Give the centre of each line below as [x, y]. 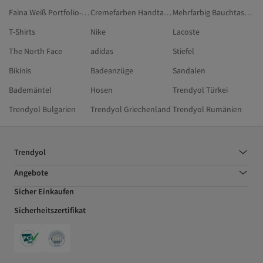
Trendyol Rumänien [207, 109]
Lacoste [186, 32]
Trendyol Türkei [200, 90]
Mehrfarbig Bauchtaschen [248, 13]
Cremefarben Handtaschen [168, 13]
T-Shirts [22, 32]
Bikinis [20, 71]
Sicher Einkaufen [44, 192]
